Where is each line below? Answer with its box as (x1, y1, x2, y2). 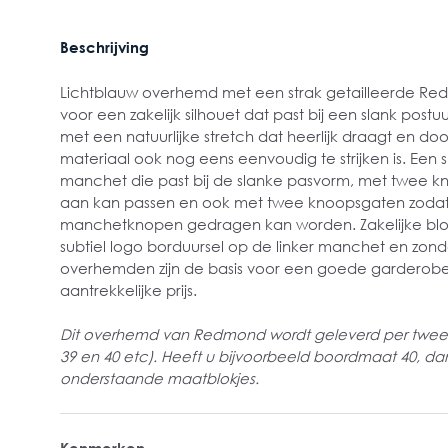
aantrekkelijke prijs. (60, 281, 197, 299)
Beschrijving (60, 38, 149, 56)
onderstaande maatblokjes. (60, 369, 259, 387)
